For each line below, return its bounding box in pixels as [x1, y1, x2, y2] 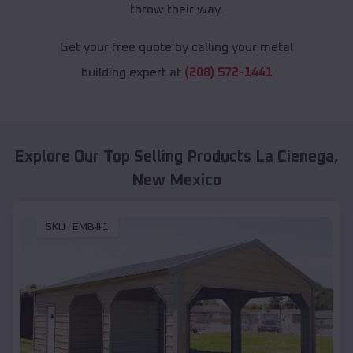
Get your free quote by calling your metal [60, 41, 293, 54]
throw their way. [129, 3, 224, 17]
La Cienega [255, 149, 334, 165]
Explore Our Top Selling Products [14, 149, 255, 165]
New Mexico [132, 173, 221, 189]
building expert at [80, 66, 184, 80]
